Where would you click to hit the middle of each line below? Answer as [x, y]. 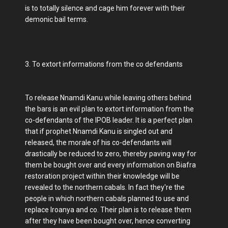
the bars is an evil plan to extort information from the [109, 109]
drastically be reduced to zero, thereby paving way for [111, 154]
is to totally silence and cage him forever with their [105, 8]
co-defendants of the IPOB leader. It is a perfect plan [109, 120]
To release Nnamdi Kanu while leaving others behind [108, 98]
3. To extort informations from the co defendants [104, 64]
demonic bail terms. [56, 19]
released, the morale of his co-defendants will [98, 142]
